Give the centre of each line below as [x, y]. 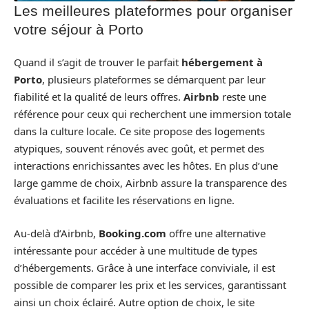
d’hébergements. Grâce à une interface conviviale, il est [144, 267]
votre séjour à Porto [79, 29]
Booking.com [132, 233]
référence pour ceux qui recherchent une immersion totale [152, 114]
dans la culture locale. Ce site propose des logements [139, 131]
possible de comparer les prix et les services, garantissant [150, 285]
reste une [243, 97]
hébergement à [222, 62]
